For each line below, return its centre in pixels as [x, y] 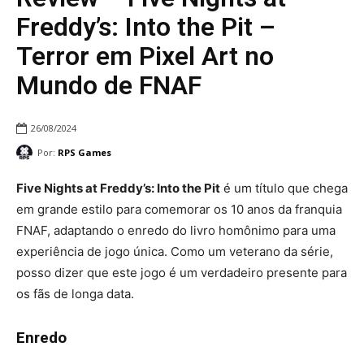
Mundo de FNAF [109, 85]
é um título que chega [284, 188]
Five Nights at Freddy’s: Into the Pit [118, 188]
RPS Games [84, 152]
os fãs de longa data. [75, 293]
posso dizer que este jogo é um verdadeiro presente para [182, 272]
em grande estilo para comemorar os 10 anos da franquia [179, 209]
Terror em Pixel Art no [145, 56]
